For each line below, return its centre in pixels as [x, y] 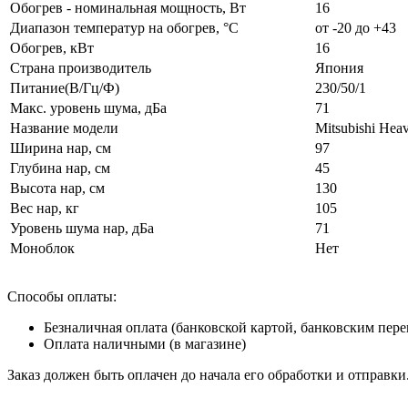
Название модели [64, 127]
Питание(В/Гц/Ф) [65, 87]
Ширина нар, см [61, 148]
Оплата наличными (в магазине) [145, 343]
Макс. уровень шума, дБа [88, 107]
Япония [339, 67]
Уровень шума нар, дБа [82, 228]
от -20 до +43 [356, 27]
